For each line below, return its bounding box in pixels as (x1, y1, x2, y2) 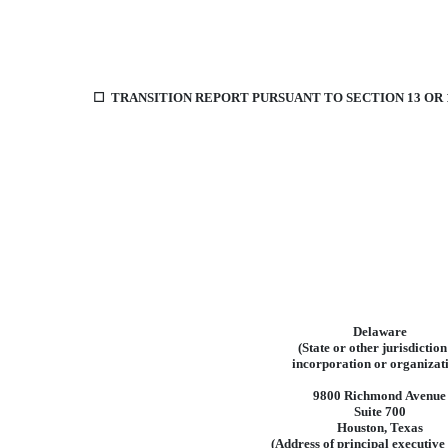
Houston (336, 420, 384, 435)
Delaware (352, 324, 407, 339)
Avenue (405, 388, 446, 403)
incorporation (292, 356, 371, 371)
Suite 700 (353, 404, 406, 419)
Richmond (344, 388, 402, 403)
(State (298, 340, 330, 355)
